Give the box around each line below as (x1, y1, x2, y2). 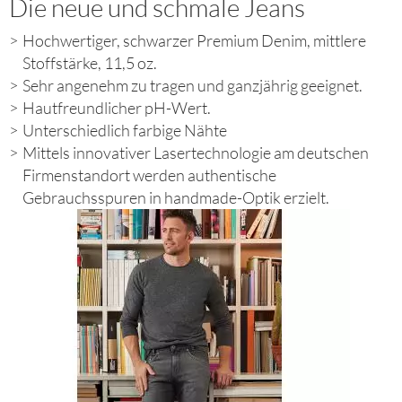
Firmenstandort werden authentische (22, 165, 276, 186)
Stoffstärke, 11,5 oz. (22, 53, 157, 74)
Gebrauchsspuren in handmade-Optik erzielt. (22, 188, 329, 208)
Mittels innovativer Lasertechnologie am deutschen (22, 143, 369, 163)
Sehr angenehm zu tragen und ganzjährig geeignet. (22, 75, 363, 96)
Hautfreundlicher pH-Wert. (22, 98, 211, 118)
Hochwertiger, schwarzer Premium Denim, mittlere (22, 31, 366, 51)
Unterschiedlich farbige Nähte (22, 120, 227, 141)
